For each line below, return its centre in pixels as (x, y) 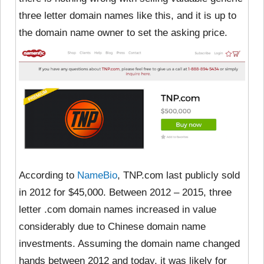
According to (48, 176)
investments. (47, 244)
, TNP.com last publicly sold (179, 176)
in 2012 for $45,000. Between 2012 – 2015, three (125, 193)
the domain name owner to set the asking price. (123, 32)
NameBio (97, 176)
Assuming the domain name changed (158, 244)
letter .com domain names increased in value (118, 210)
